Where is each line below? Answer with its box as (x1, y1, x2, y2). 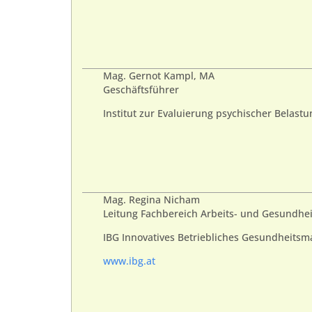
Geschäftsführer (103, 83, 179, 96)
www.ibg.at (103, 255, 155, 268)
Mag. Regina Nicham (103, 193, 200, 206)
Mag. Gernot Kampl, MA (103, 69, 214, 82)
